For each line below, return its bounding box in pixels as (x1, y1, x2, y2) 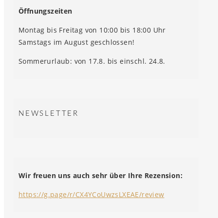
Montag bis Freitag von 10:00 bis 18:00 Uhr (18, 25, 166, 35)
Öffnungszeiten (18, 6, 73, 16)
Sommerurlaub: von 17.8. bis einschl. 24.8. (18, 56, 165, 66)
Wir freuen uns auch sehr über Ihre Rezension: (18, 171, 182, 181)
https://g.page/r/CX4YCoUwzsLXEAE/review (18, 190, 164, 200)
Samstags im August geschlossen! (18, 37, 135, 47)
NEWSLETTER (18, 109, 79, 117)
